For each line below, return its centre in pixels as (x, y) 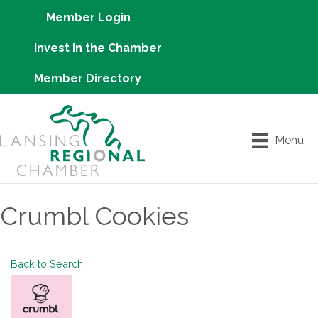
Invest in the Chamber (98, 48)
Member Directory (88, 78)
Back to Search (47, 264)
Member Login (88, 17)
